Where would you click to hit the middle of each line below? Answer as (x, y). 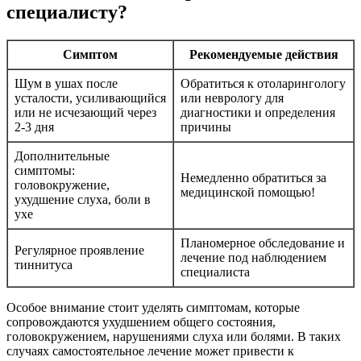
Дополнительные (62, 156)
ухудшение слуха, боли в (83, 199)
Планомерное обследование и (263, 243)
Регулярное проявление (79, 250)
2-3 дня (34, 127)
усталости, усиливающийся (90, 98)
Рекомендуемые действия (263, 54)
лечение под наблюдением (253, 257)
